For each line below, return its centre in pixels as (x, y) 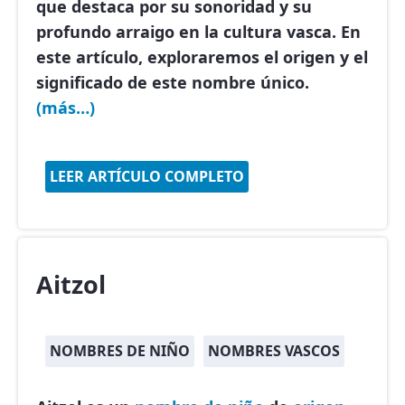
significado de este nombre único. (173, 82)
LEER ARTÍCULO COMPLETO (147, 176)
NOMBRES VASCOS (274, 351)
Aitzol (71, 284)
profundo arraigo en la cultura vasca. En (198, 32)
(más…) (66, 108)
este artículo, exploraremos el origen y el (202, 57)
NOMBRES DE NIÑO (120, 351)
